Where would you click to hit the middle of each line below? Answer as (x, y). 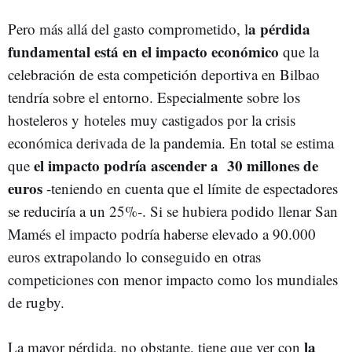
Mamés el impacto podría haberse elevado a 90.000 (162, 234)
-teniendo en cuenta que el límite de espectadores (190, 188)
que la (299, 51)
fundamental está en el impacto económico (143, 51)
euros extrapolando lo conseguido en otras (134, 257)
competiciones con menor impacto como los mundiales (173, 279)
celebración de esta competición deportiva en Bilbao (164, 74)
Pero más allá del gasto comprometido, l (128, 29)
